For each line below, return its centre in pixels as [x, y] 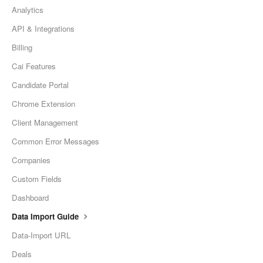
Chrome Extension [43, 104]
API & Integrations [43, 29]
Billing [22, 48]
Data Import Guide [46, 217]
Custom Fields [37, 179]
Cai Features [34, 66]
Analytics [28, 10]
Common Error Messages [55, 141]
